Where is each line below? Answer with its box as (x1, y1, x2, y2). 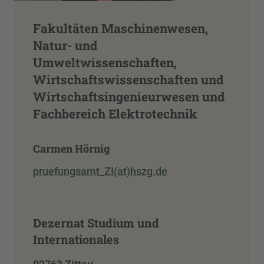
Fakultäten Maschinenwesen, (33, 20, 208, 37)
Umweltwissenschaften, (33, 54, 177, 71)
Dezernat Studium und (33, 214, 159, 230)
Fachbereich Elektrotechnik (33, 105, 197, 123)
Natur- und (33, 37, 97, 54)
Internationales (33, 231, 119, 247)
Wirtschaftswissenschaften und (33, 71, 223, 88)
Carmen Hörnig (33, 141, 110, 156)
